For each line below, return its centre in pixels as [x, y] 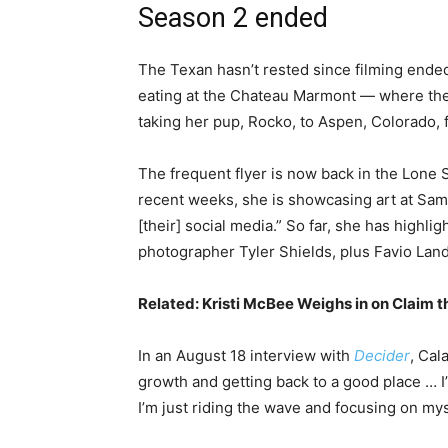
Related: [170, 304]
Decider [382, 356]
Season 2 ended [233, 18]
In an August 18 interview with [246, 356]
